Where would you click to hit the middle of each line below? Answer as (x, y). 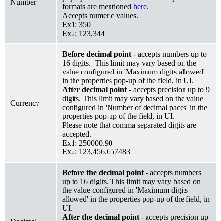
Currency (25, 103)
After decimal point (95, 89)
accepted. (77, 134)
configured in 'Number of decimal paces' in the (135, 107)
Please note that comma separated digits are (129, 125)
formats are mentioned (98, 6)
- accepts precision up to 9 (168, 89)
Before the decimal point (104, 172)
